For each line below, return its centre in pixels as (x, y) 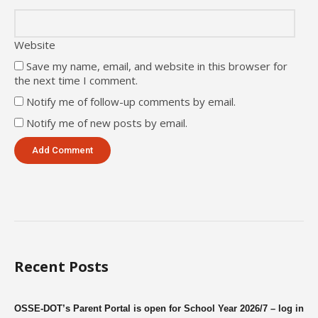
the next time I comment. (76, 80)
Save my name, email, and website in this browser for (157, 66)
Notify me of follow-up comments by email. (131, 101)
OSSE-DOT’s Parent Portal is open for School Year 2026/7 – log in (159, 308)
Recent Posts (61, 266)
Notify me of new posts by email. (107, 122)
